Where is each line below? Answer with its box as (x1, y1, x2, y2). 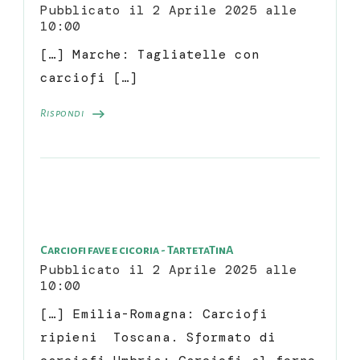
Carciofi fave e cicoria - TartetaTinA (40, 243, 234, 256)
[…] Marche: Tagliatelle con (40, 45, 260, 63)
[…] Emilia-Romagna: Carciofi (40, 305, 268, 322)
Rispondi (40, 107, 84, 119)
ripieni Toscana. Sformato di (40, 328, 276, 346)
